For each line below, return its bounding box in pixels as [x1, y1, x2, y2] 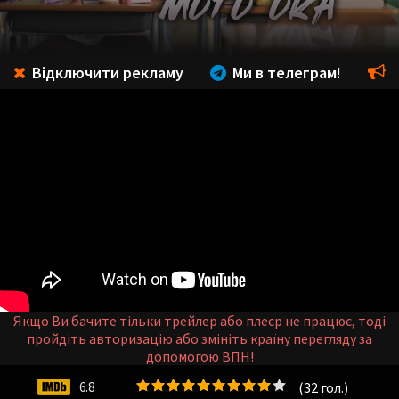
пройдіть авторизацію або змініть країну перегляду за [27, 330, 372, 347]
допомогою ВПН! [145, 347, 254, 365]
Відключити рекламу [28, 62, 183, 83]
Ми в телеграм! [229, 62, 341, 83]
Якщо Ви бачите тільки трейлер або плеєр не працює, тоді [13, 312, 386, 330]
